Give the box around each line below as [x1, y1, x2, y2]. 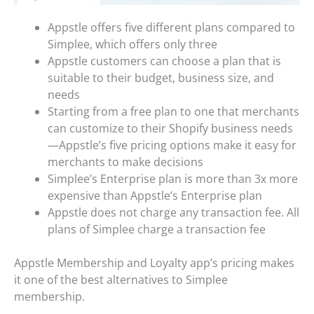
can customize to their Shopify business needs [48, 121, 293, 137]
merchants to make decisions [48, 154, 203, 170]
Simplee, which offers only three [48, 36, 217, 53]
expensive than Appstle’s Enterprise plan [48, 188, 262, 204]
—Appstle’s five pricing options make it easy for [48, 137, 296, 153]
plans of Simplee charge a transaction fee [48, 221, 266, 238]
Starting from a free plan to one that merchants [48, 104, 299, 120]
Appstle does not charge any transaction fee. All [48, 205, 299, 221]
